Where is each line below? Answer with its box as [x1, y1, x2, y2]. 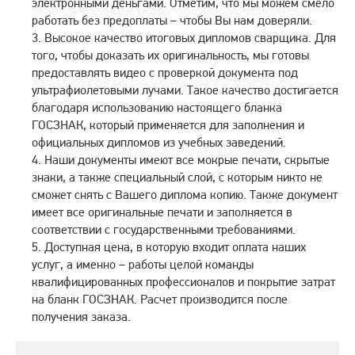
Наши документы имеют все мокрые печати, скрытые [44, 151, 330, 167]
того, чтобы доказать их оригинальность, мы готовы [32, 47, 309, 63]
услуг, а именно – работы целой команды [32, 256, 254, 272]
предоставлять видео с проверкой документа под [32, 64, 298, 80]
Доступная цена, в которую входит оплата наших [44, 239, 306, 254]
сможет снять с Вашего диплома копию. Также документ [32, 186, 338, 202]
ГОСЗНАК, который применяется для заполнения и [32, 116, 304, 132]
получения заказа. [32, 308, 131, 324]
